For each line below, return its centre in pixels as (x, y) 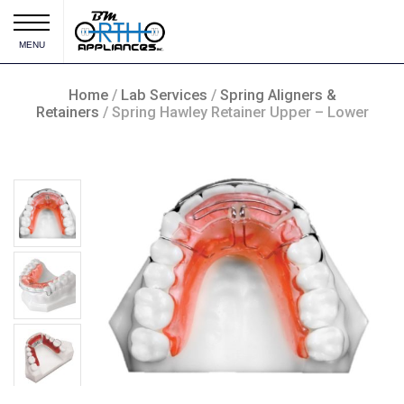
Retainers (67, 112)
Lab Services (164, 95)
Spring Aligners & (278, 95)
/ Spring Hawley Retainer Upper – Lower (234, 112)
